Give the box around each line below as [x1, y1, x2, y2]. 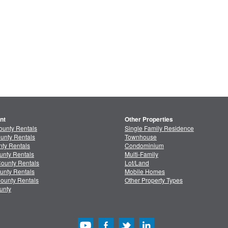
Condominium [125, 141, 164, 150]
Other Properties [125, 115, 173, 124]
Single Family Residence [125, 124, 194, 132]
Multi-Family [125, 150, 158, 158]
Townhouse [125, 132, 157, 141]
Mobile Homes [125, 167, 165, 176]
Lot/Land [125, 158, 149, 167]
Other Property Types [125, 176, 183, 184]
